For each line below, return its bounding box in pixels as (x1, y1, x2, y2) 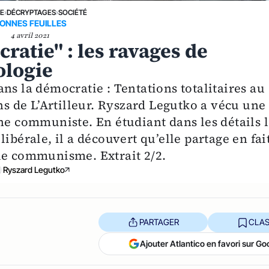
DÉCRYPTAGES (6, 7, 56, 17)
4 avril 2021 (11, 30, 50, 40)
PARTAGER (139, 217, 179, 228)
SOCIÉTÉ (58, 7, 87, 17)
